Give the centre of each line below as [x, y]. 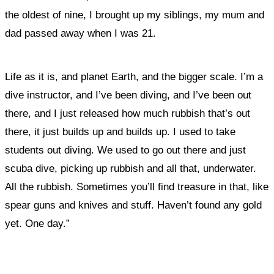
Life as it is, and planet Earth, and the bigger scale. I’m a [134, 77]
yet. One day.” [37, 224]
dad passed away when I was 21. [82, 33]
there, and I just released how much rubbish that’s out [128, 113]
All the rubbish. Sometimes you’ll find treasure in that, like [137, 187]
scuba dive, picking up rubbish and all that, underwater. [131, 168]
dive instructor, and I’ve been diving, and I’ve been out [128, 95]
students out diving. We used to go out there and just [125, 150]
